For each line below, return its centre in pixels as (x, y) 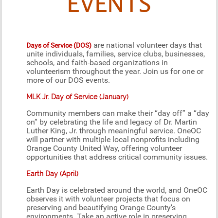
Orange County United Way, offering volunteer (104, 148)
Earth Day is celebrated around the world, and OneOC (117, 190)
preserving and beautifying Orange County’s (101, 208)
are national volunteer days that (147, 45)
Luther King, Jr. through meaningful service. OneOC (114, 131)
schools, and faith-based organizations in (97, 63)
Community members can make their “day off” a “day (118, 113)
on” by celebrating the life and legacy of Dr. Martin (112, 122)
